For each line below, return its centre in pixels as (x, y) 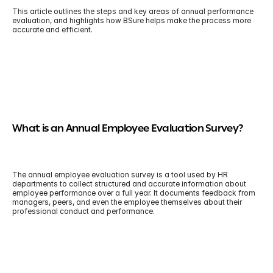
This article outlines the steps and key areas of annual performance (133, 11)
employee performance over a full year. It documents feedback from (134, 193)
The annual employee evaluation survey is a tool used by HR (120, 175)
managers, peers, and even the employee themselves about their (127, 202)
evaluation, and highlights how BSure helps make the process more (132, 20)
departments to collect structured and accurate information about (129, 184)
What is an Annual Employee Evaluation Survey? (128, 129)
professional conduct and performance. (83, 211)
